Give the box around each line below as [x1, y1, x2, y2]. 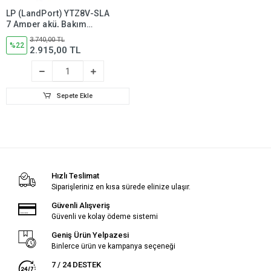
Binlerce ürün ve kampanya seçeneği [51, 242, 175, 250]
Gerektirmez [6, 30, 58, 40]
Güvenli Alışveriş [51, 201, 110, 210]
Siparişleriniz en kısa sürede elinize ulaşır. [51, 183, 191, 191]
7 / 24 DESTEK [51, 260, 101, 269]
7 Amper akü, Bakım [6, 19, 87, 29]
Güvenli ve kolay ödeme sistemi [51, 212, 158, 221]
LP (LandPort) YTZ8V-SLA [6, 8, 109, 18]
